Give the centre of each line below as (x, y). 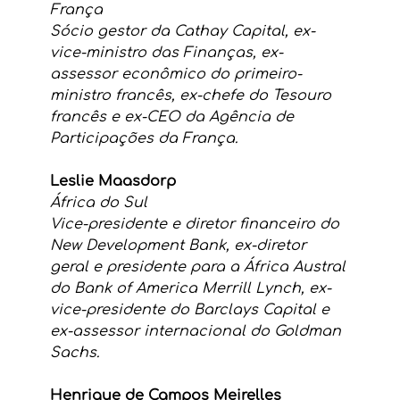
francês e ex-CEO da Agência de (174, 117)
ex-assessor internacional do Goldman (197, 332)
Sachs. (74, 353)
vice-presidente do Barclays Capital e (194, 310)
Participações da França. (143, 139)
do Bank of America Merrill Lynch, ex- (190, 289)
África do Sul (98, 203)
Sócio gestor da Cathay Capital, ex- (182, 32)
